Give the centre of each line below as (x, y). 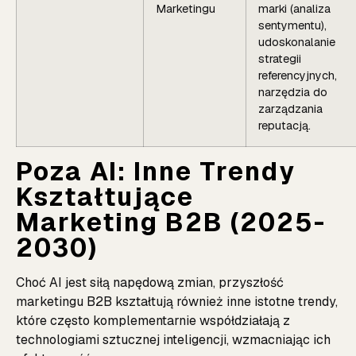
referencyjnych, (298, 75)
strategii (280, 58)
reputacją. (284, 125)
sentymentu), (292, 25)
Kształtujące (105, 196)
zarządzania (290, 108)
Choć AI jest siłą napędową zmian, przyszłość (150, 282)
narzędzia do (293, 92)
